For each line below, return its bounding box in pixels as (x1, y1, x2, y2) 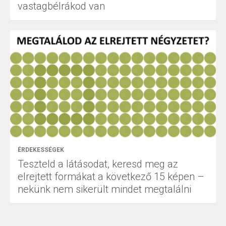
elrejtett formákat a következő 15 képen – (18, 171, 204, 183)
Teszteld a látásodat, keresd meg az (18, 158, 178, 171)
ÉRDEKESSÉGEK (18, 146, 64, 154)
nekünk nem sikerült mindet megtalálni (18, 183, 191, 196)
